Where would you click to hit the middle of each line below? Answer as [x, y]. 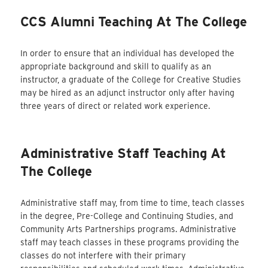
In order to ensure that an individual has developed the [128, 53]
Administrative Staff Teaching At [124, 153]
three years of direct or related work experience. [115, 106]
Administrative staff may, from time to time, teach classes [133, 203]
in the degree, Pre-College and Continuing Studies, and [127, 216]
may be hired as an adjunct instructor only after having [128, 92]
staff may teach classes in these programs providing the [130, 243]
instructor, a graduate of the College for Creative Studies [131, 79]
